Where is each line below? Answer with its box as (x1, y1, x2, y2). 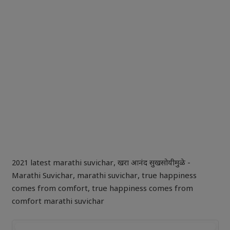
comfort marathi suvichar (11, 197, 104, 207)
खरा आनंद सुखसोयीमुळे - (117, 158, 190, 168)
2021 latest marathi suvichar (11, 158, 113, 168)
